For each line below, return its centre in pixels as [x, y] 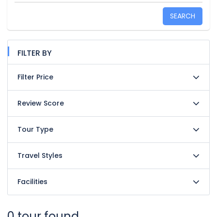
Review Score [41, 103]
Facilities [32, 182]
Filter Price [35, 77]
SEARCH [183, 16]
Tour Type [35, 129]
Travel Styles [40, 155]
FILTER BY [35, 53]
